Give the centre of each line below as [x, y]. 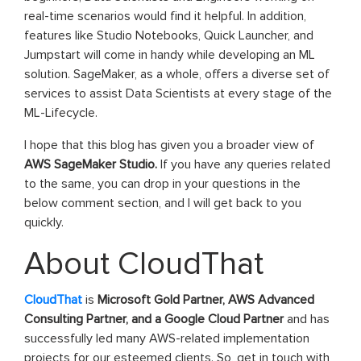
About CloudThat [144, 264]
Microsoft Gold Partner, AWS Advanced [206, 300]
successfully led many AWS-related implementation [167, 339]
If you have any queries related [244, 165]
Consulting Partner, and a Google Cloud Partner [154, 320]
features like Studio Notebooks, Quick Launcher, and [169, 36]
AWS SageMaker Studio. [91, 165]
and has [307, 320]
